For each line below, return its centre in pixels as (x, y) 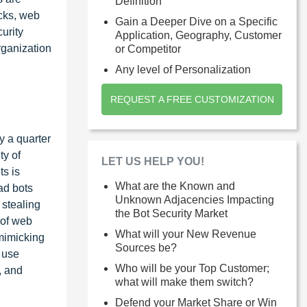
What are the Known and (175, 186)
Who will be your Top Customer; (192, 268)
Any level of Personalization (183, 70)
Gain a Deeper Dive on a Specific (196, 22)
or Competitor (148, 49)
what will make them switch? (184, 282)
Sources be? (146, 248)
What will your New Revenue (186, 234)
